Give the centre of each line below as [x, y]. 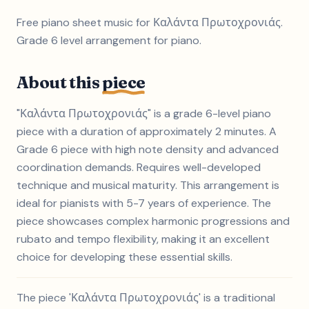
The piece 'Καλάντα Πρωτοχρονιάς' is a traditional [146, 298]
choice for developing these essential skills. [124, 257]
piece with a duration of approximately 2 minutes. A [147, 131]
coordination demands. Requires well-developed [139, 167]
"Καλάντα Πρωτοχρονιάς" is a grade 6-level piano [144, 113]
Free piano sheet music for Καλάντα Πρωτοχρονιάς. [150, 22]
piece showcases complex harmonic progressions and [153, 221]
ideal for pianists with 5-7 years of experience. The [144, 203]
